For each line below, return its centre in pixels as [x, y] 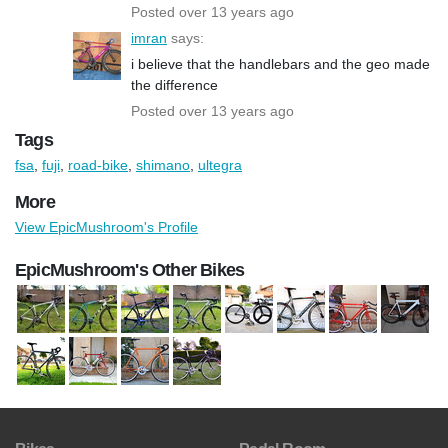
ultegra [220, 164]
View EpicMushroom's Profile [106, 226]
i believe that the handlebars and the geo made [280, 63]
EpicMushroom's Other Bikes [130, 269]
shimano [163, 164]
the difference [174, 84]
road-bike [98, 164]
